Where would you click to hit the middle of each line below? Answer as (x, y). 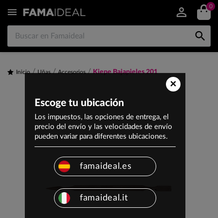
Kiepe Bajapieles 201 (125, 72)
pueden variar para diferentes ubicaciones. (101, 136)
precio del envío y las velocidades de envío (103, 127)
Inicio (23, 72)
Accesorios (72, 72)
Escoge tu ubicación (79, 103)
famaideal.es (106, 166)
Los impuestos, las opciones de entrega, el (102, 117)
